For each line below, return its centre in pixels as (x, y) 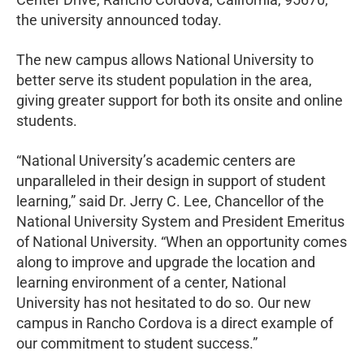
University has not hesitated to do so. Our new (164, 302)
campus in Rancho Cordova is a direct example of (175, 323)
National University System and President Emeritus (180, 221)
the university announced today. (119, 19)
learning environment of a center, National (151, 282)
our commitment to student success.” (137, 343)
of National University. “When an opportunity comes (182, 241)
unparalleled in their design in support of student (171, 180)
